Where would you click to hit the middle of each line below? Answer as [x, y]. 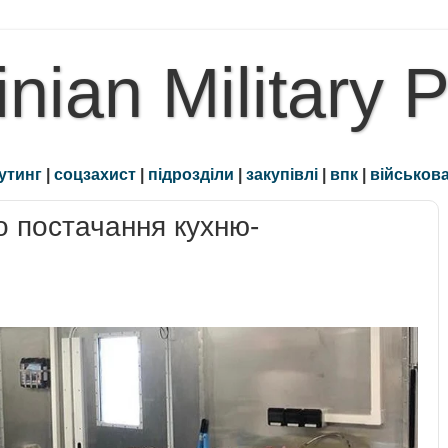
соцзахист [95, 174]
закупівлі [282, 174]
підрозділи [191, 174]
